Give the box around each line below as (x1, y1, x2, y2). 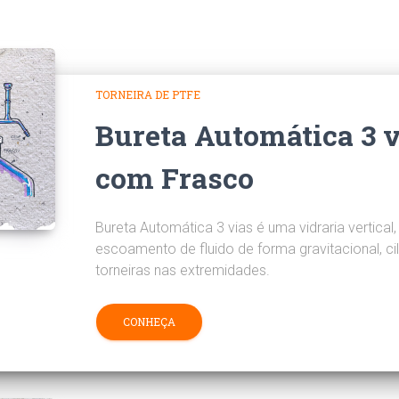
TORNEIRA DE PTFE (94, 87, 200, 102)
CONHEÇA (122, 314, 175, 329)
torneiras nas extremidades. (94, 262, 270, 279)
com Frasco (94, 159, 254, 197)
